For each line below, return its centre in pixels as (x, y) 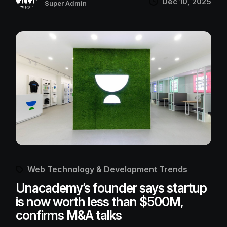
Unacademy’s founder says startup (111, 188)
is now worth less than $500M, (99, 201)
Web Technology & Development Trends (107, 169)
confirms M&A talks (69, 215)
